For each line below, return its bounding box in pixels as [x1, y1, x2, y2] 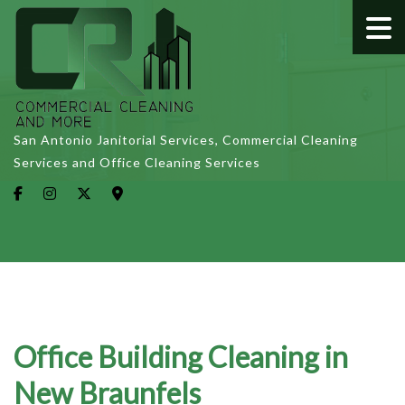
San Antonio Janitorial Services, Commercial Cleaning [14, 132, 358, 147]
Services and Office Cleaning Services [14, 155, 260, 170]
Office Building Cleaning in [14, 338, 348, 374]
